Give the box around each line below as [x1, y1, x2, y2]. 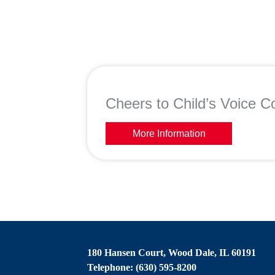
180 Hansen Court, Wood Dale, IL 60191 [87, 247, 256, 258]
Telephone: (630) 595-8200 [87, 261, 196, 273]
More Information [132, 128, 206, 139]
